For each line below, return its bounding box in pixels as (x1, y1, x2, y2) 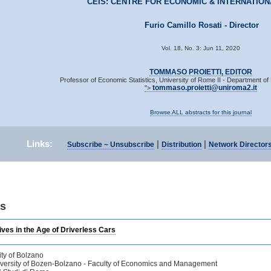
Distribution (162, 140, 201, 149)
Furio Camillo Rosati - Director (145, 21, 259, 30)
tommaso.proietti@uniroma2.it (152, 83, 257, 92)
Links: (27, 139, 53, 149)
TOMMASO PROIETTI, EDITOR (149, 68, 252, 76)
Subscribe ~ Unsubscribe (67, 140, 154, 149)
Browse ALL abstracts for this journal (149, 109, 252, 116)
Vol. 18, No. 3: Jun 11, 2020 (161, 45, 240, 51)
